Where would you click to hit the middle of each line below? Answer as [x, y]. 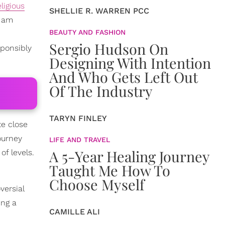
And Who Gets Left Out [124, 77]
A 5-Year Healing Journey [129, 156]
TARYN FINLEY [78, 118]
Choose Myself [97, 184]
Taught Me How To [110, 170]
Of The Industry [101, 91]
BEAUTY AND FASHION [87, 32]
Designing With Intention [130, 63]
